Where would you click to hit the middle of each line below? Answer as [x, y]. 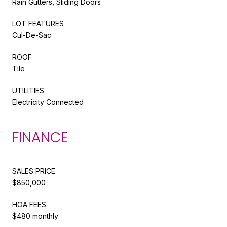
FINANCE [40, 137]
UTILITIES [28, 90]
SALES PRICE [34, 171]
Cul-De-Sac [32, 35]
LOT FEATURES [38, 23]
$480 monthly [35, 216]
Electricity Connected [48, 102]
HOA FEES [29, 204]
